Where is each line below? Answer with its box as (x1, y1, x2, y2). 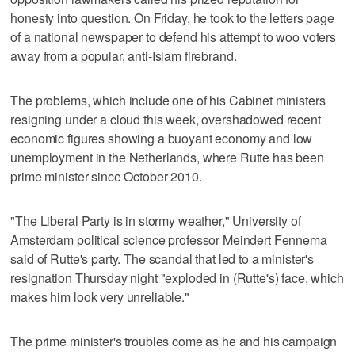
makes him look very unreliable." (10, 287, 189, 306)
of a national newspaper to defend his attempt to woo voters (10, 27, 337, 46)
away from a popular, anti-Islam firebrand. (10, 46, 237, 65)
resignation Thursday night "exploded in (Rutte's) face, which (10, 268, 344, 287)
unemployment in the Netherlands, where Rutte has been (10, 147, 324, 166)
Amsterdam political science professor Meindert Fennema (10, 230, 327, 249)
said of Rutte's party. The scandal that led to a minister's (10, 249, 315, 268)
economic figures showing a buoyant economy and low (10, 128, 313, 147)
